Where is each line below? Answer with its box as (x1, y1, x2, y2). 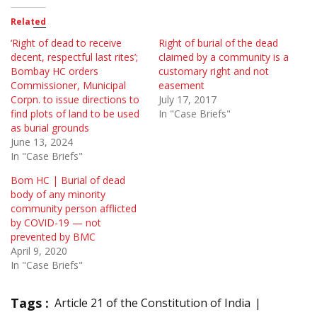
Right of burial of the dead (158, 36, 278, 50)
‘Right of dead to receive (11, 36, 122, 50)
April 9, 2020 (11, 244, 67, 258)
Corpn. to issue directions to (11, 93, 139, 107)
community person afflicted (11, 202, 137, 216)
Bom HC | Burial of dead (11, 173, 125, 188)
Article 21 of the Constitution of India (54, 295, 250, 311)
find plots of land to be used (11, 107, 139, 121)
